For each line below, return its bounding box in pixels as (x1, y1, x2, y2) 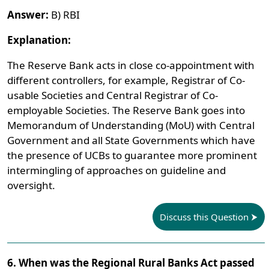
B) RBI (49, 8, 80, 22)
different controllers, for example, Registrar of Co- (7, 73, 246, 87)
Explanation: (7, 33, 71, 47)
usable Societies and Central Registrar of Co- (7, 88, 219, 102)
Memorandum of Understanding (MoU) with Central (7, 118, 255, 132)
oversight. (7, 178, 56, 192)
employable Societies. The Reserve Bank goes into (7, 103, 246, 117)
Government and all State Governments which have (7, 133, 256, 147)
